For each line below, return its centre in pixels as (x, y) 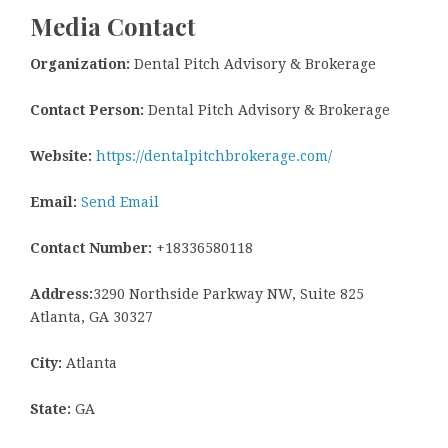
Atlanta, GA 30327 (91, 317)
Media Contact (113, 25)
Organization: (80, 64)
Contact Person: (87, 110)
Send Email (120, 202)
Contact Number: (91, 248)
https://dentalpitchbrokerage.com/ (214, 156)
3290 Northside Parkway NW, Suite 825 (228, 294)
